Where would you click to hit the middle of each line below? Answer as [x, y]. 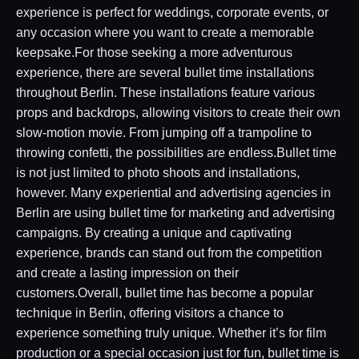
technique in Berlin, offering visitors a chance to [150, 313]
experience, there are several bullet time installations [165, 72]
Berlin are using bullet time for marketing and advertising [175, 212]
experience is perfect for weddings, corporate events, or [172, 12]
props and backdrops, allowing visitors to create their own [178, 112]
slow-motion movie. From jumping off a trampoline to [164, 132]
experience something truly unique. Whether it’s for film [171, 333]
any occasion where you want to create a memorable [165, 32]
